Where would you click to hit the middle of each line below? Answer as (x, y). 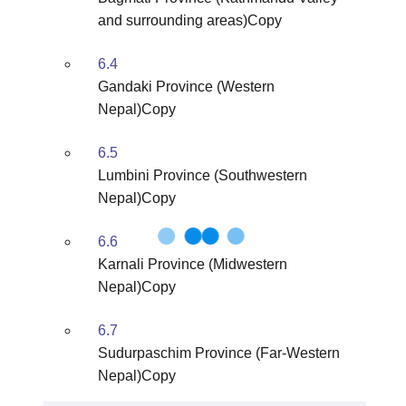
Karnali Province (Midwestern (193, 264)
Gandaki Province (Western (186, 87)
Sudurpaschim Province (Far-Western (219, 353)
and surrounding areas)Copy (190, 20)
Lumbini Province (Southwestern (203, 175)
